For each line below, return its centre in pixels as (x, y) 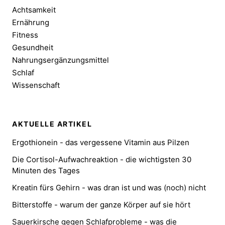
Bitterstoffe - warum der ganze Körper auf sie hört (101, 205)
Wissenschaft (36, 85)
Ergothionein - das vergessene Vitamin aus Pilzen (101, 143)
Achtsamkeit (34, 10)
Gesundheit (33, 47)
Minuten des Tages (46, 171)
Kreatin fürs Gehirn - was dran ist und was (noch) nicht (109, 188)
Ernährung (31, 22)
